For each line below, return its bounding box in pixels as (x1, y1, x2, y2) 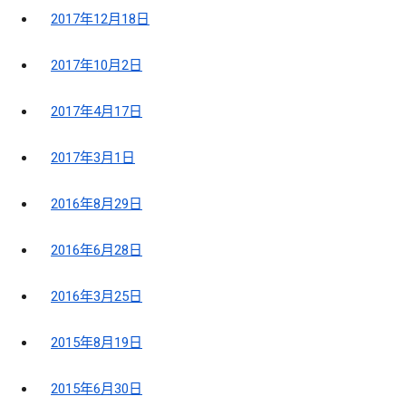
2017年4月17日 (51, 103, 142, 121)
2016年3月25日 (51, 288, 142, 305)
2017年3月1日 (51, 150, 135, 167)
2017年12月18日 (51, 11, 150, 28)
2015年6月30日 (51, 381, 142, 398)
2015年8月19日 (51, 334, 142, 352)
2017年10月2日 (51, 57, 142, 74)
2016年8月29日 (51, 196, 142, 213)
